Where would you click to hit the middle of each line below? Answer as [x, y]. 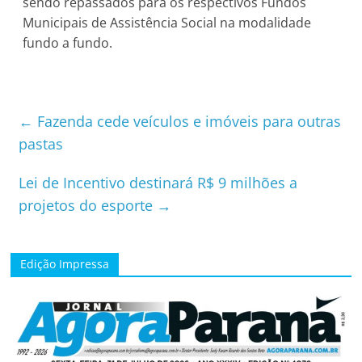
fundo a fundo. [68, 42]
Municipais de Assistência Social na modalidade [167, 22]
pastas [41, 143]
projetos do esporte [88, 205]
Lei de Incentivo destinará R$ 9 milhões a [158, 182]
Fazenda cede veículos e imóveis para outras [187, 121]
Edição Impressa [65, 263]
